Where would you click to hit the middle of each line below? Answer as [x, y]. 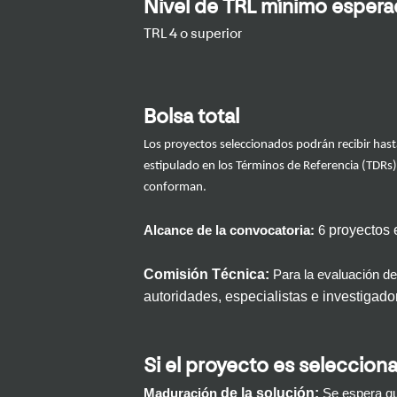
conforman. [175, 188]
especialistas [268, 297]
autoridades [181, 297]
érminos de [272, 167]
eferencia [335, 167]
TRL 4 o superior [193, 35]
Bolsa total [191, 118]
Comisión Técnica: [208, 275]
